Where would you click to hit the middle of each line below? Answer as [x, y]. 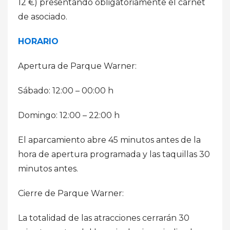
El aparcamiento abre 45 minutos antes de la [109, 140]
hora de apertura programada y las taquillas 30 [114, 154]
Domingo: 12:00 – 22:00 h [69, 115]
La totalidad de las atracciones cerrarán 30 [104, 218]
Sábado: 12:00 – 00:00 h [66, 90]
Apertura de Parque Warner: [77, 66]
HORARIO [38, 41]
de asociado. [43, 16]
